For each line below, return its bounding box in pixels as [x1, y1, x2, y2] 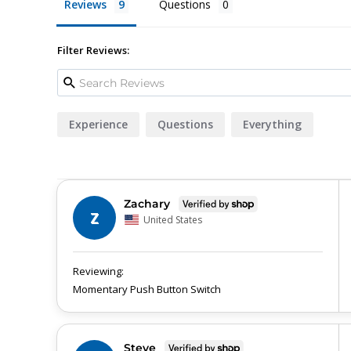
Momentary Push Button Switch [73, 282, 221, 297]
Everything [243, 117, 302, 132]
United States [143, 213, 202, 227]
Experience [69, 117, 128, 132]
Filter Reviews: [57, 43, 129, 58]
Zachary [124, 196, 170, 211]
